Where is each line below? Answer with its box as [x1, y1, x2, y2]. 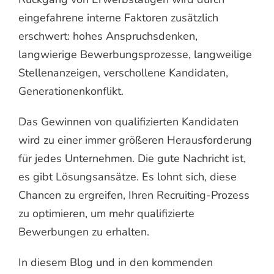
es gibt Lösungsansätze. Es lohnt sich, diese [18, 169, 237, 184]
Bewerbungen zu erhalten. [18, 224, 149, 239]
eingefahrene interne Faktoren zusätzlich [18, 10, 218, 25]
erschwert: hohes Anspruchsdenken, [18, 28, 198, 43]
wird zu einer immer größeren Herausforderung [18, 132, 252, 147]
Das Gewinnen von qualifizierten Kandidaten [18, 114, 239, 129]
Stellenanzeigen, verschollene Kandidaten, [18, 65, 228, 80]
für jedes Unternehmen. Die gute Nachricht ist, [18, 150, 246, 166]
